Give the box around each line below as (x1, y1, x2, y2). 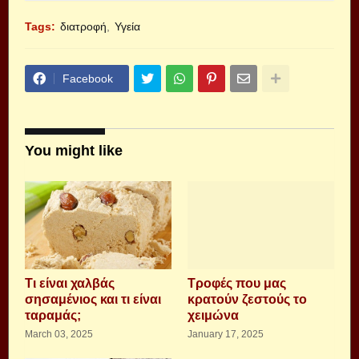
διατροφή (60, 20, 107, 33)
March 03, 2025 (25, 329, 93, 340)
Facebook (63, 72, 113, 85)
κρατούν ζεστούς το (188, 292, 307, 306)
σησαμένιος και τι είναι (25, 292, 161, 306)
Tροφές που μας (188, 276, 286, 290)
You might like (25, 143, 123, 159)
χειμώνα (188, 309, 239, 322)
